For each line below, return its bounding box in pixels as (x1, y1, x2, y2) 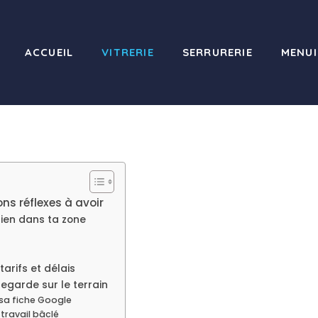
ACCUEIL (24, 45, 74, 60)
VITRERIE (102, 45, 154, 60)
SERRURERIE (182, 45, 253, 60)
